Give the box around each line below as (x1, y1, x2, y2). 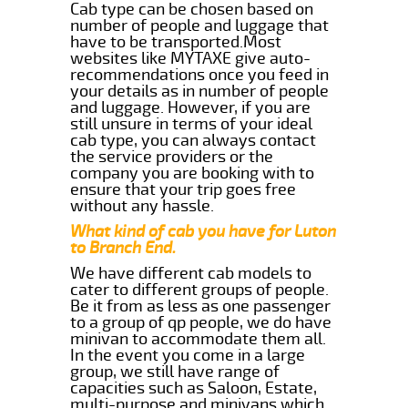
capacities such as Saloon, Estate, (70, 377, 318, 398)
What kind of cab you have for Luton (70, 220, 337, 241)
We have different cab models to (70, 262, 312, 283)
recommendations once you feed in (70, 64, 330, 85)
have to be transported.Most (70, 31, 282, 52)
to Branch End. (70, 237, 177, 258)
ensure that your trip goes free (70, 178, 297, 199)
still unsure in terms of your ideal (70, 113, 313, 134)
